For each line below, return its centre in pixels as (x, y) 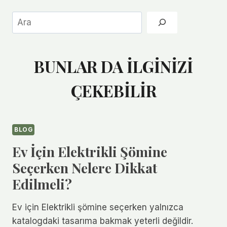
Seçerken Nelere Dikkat (85, 167)
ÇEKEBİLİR (113, 91)
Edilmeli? (42, 184)
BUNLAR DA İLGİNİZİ (113, 66)
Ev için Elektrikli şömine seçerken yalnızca (98, 207)
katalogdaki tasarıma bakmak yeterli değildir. (103, 221)
